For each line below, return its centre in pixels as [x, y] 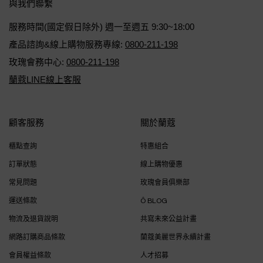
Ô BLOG [154, 201]
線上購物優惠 [161, 164]
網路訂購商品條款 [37, 237]
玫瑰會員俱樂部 [165, 183]
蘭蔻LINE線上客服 [45, 79]
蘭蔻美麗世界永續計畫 [176, 237]
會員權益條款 [30, 255]
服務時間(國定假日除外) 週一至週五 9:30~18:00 [102, 26]
